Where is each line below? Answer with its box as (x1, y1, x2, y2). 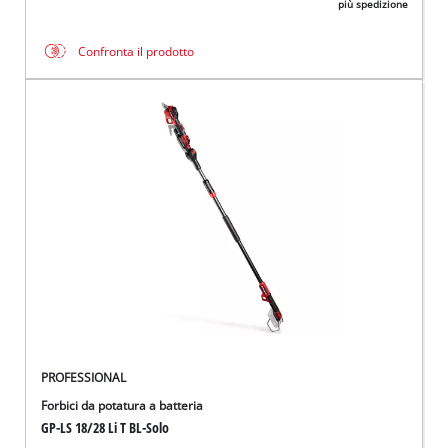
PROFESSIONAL (41, 370, 127, 386)
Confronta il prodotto (78, 43, 195, 59)
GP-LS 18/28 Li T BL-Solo (41, 418, 170, 438)
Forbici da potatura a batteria (41, 398, 204, 414)
